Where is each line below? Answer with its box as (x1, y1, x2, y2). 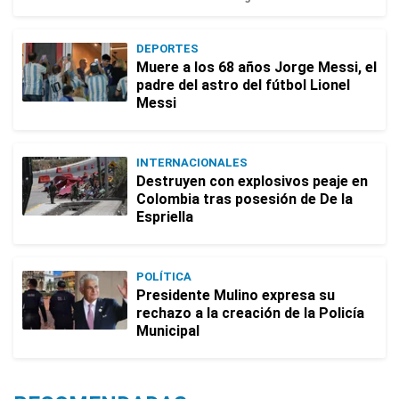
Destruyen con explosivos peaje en (136, 173, 368, 191)
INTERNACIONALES (136, 156, 248, 170)
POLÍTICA (136, 270, 191, 284)
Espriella (136, 208, 193, 226)
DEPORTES (136, 42, 199, 56)
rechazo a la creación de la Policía (136, 305, 364, 322)
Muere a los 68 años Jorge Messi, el (136, 59, 377, 77)
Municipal (136, 322, 199, 340)
